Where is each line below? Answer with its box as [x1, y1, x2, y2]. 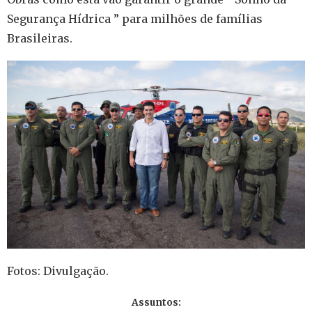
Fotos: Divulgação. [7, 264, 109, 279]
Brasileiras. [7, 31, 72, 45]
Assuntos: [131, 297, 181, 309]
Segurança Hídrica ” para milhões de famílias [7, 11, 263, 26]
